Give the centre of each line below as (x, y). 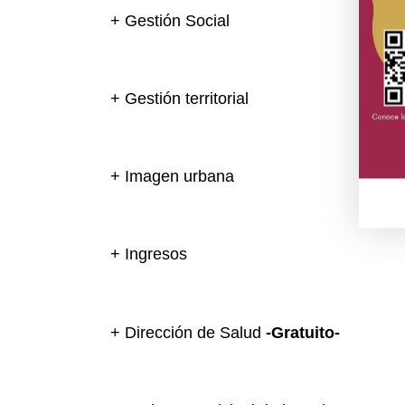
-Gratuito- (303, 332)
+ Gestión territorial (179, 98)
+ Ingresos (149, 254)
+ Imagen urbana (172, 177)
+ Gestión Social (170, 20)
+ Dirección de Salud (188, 332)
